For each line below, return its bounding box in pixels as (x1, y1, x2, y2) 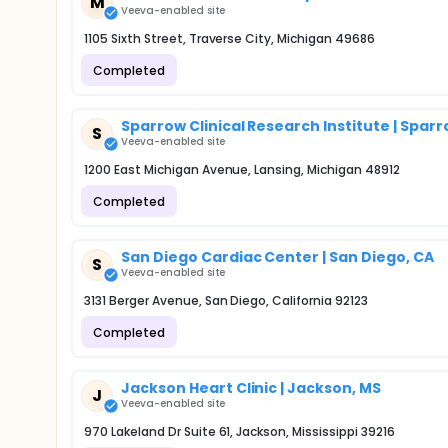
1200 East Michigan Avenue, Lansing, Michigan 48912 (84, 161, 400, 178)
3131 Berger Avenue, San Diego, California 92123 (84, 292, 368, 309)
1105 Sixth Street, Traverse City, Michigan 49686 (84, 30, 375, 47)
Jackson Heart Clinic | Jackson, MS (121, 378, 381, 398)
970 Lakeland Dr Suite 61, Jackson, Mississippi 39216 (84, 423, 395, 440)
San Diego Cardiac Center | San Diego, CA (121, 247, 434, 267)
